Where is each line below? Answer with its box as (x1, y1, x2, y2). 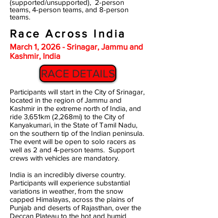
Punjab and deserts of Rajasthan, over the (10, 203, 141, 212)
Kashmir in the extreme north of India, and (10, 104, 141, 112)
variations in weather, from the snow (10, 187, 123, 195)
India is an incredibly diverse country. (10, 170, 126, 179)
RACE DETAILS (41, 68, 115, 79)
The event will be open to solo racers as (10, 137, 136, 145)
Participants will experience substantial (10, 179, 130, 187)
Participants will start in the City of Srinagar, (10, 88, 145, 96)
